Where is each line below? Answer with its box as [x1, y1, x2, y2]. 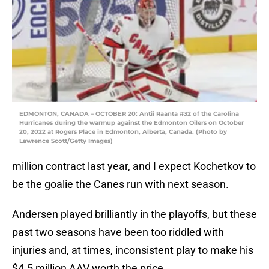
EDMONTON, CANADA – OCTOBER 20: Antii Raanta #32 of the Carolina [19, 110, 239, 118]
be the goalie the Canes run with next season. [12, 178, 229, 191]
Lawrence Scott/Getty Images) [19, 137, 113, 145]
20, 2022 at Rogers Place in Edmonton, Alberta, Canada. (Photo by [19, 128, 227, 136]
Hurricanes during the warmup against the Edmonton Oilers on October [19, 119, 244, 127]
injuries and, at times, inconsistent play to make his [12, 244, 253, 257]
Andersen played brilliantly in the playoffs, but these [12, 208, 257, 221]
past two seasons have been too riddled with [12, 226, 224, 239]
